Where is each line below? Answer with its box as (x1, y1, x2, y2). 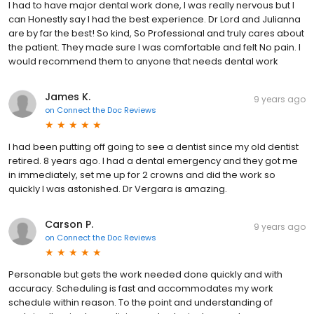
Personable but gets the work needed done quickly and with (8, 268, 282, 282)
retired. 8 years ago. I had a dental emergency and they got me (8, 154, 298, 168)
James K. (45, 90, 90, 104)
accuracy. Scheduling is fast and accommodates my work (8, 282, 273, 296)
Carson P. (45, 217, 93, 232)
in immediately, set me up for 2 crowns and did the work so (8, 168, 275, 182)
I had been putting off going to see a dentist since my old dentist (8, 140, 299, 154)
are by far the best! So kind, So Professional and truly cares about (8, 27, 304, 41)
